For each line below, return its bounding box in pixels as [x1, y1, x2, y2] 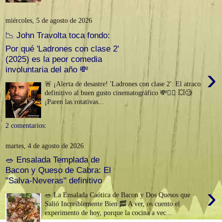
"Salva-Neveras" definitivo [5, 175, 102, 186]
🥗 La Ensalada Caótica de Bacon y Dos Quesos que [45, 190, 191, 199]
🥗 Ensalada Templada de [5, 155, 100, 165]
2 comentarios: [5, 121, 47, 129]
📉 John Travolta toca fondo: [5, 30, 110, 41]
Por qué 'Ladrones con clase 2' [5, 44, 119, 54]
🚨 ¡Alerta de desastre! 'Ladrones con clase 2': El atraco [45, 79, 201, 88]
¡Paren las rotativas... [45, 97, 105, 106]
